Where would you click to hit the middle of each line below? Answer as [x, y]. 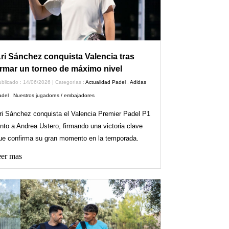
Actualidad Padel [106, 82]
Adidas [138, 82]
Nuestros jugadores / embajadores [54, 95]
